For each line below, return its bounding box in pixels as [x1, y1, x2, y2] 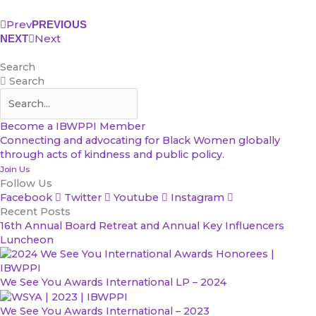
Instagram [171, 190, 224, 204]
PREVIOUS [32, 18, 87, 30]
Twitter [64, 190, 102, 204]
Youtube [114, 190, 159, 204]
